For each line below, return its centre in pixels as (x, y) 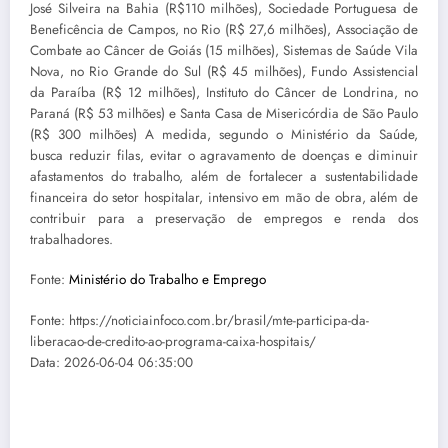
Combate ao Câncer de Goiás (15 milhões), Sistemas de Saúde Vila (224, 51)
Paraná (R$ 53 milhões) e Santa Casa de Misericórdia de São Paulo (224, 114)
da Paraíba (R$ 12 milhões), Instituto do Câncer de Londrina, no (224, 93)
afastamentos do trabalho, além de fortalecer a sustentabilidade (224, 177)
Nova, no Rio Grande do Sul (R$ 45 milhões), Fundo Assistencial (224, 72)
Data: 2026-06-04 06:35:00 (111, 362)
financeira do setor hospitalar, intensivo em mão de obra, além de (224, 198)
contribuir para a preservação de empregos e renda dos (224, 219)
